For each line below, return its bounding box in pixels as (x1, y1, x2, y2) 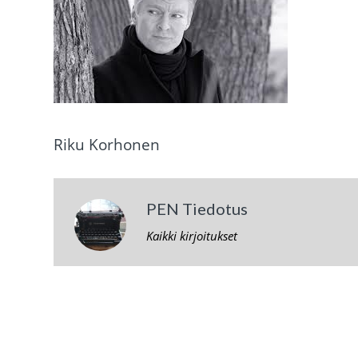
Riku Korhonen (54, 133, 161, 155)
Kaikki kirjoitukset (145, 227, 237, 244)
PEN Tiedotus (145, 198, 248, 218)
